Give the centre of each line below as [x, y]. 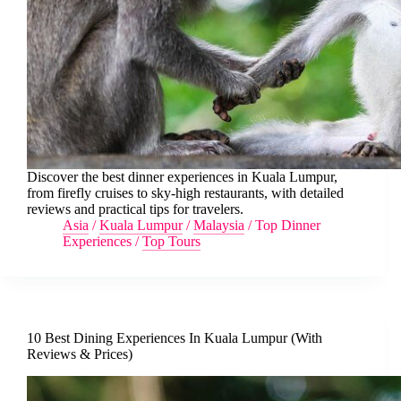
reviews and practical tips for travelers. [135, 209]
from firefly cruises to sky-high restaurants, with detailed [185, 193]
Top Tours [171, 242]
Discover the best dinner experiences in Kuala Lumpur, [182, 177]
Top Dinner [288, 226]
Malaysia [219, 226]
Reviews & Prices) [80, 354]
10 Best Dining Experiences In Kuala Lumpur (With [175, 338]
